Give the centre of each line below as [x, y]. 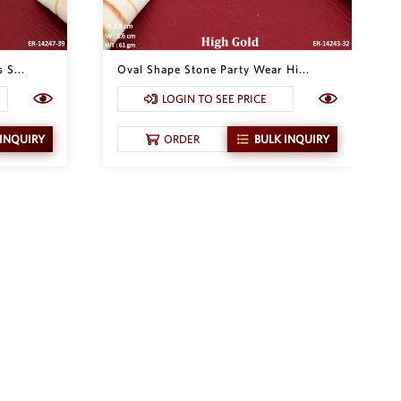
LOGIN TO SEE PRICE [215, 98]
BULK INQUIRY [292, 139]
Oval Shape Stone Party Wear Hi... [213, 69]
